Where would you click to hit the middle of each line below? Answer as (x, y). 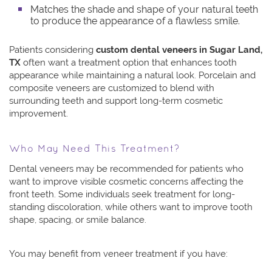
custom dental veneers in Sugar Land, (179, 50)
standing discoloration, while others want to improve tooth (131, 207)
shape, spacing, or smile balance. (78, 220)
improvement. (39, 114)
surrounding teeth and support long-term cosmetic (116, 101)
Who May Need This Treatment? (95, 150)
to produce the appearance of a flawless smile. (135, 21)
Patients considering (53, 50)
